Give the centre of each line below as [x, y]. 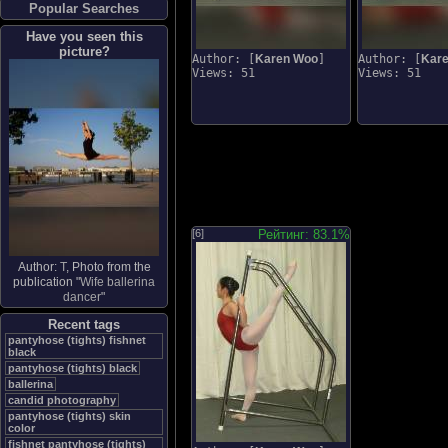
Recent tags [84, 324]
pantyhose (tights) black [72, 368]
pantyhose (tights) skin [69, 416]
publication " [46, 282]
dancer [82, 297]
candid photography [62, 400]
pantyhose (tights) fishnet [77, 340]
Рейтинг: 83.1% [304, 235]
